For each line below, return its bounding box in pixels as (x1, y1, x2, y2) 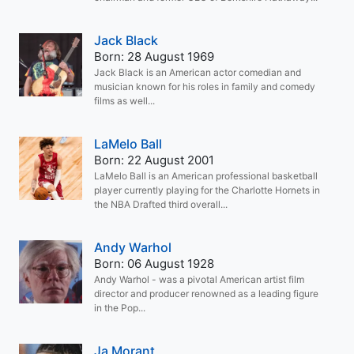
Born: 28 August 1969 (94, 49, 214, 64)
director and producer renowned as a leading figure (94, 288, 318, 299)
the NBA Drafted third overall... (94, 198, 228, 210)
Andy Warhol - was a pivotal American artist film (94, 273, 304, 285)
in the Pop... (94, 302, 145, 314)
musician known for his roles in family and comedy (94, 81, 315, 92)
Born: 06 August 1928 (94, 256, 214, 271)
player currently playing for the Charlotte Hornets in (94, 184, 320, 196)
